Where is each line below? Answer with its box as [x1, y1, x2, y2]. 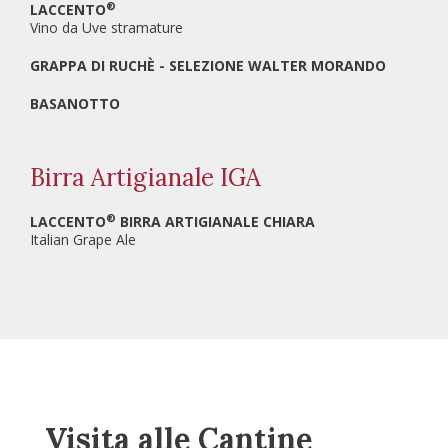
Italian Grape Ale [30, 230, 136, 250]
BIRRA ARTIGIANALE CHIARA [116, 212, 315, 232]
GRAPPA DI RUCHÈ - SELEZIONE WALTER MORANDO [30, 56, 386, 76]
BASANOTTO [30, 94, 120, 114]
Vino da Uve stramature [30, 18, 183, 38]
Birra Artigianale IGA [30, 162, 261, 194]
